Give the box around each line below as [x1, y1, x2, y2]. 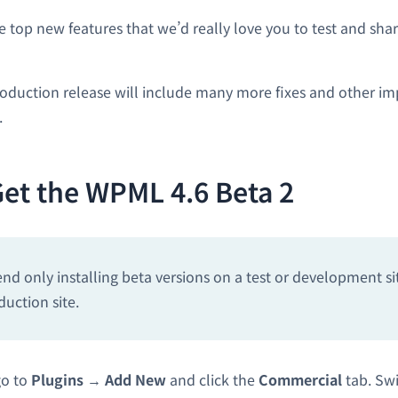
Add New [105, 368, 166, 390]
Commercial [259, 368, 342, 390]
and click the [166, 368, 259, 390]
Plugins [31, 368, 84, 390]
